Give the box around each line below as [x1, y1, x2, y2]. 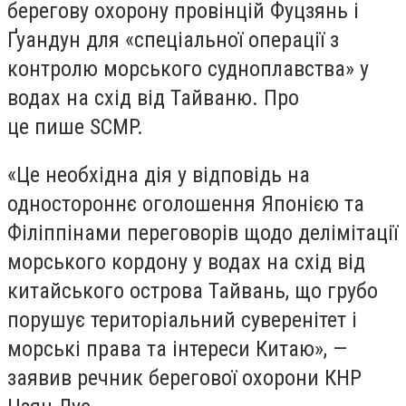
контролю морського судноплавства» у [7, 55, 369, 82]
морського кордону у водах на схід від [7, 249, 365, 275]
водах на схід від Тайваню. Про [7, 84, 299, 111]
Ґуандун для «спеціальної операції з [7, 26, 339, 53]
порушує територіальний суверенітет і [7, 307, 357, 333]
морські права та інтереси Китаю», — [7, 336, 347, 362]
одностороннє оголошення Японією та [7, 191, 364, 217]
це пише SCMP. [7, 113, 143, 140]
